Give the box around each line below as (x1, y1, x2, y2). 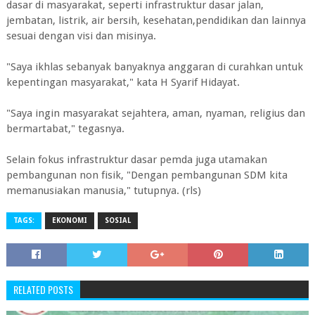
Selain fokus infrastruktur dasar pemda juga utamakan (6, 153, 267, 166)
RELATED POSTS (13, 282, 73, 297)
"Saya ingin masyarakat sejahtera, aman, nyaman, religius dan (6, 107, 305, 120)
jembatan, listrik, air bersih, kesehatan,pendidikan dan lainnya (6, 14, 306, 27)
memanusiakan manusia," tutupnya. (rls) (6, 184, 201, 197)
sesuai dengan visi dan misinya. (6, 30, 156, 42)
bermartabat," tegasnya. (6, 122, 124, 135)
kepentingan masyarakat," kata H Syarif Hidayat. (6, 76, 240, 89)
